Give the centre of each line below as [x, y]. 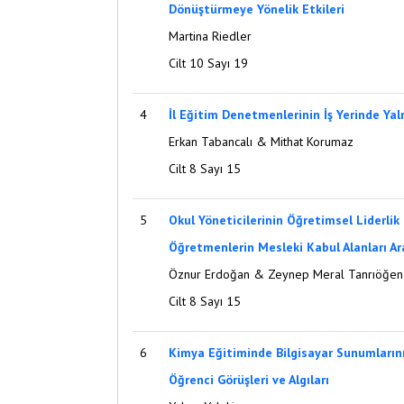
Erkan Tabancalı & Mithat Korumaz [261, 142]
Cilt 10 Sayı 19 [208, 63]
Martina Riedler [210, 36]
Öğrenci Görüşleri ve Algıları [249, 380]
